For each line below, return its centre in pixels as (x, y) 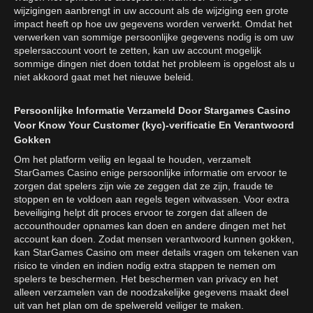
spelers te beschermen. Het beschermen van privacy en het (146, 279)
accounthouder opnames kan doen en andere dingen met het (150, 226)
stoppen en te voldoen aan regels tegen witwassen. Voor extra (152, 199)
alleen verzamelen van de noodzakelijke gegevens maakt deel (151, 292)
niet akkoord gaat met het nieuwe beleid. (104, 77)
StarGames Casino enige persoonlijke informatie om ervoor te (151, 173)
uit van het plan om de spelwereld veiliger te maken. (129, 306)
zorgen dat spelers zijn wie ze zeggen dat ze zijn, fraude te (144, 186)
